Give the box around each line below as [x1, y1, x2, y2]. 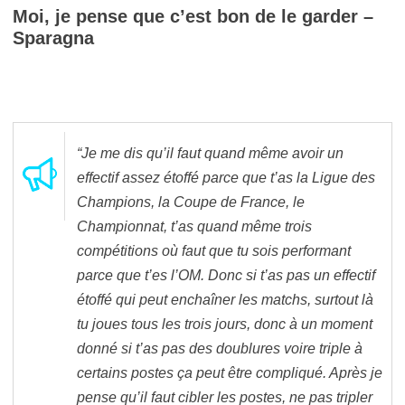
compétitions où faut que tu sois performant [77, 242, 351, 259]
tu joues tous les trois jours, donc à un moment [77, 316, 372, 332]
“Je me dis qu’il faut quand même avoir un [77, 145, 344, 161]
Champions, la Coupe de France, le [77, 193, 305, 210]
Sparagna [13, 27, 94, 48]
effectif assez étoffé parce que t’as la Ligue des [77, 169, 375, 185]
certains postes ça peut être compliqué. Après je [77, 364, 382, 381]
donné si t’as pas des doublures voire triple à [77, 340, 363, 356]
